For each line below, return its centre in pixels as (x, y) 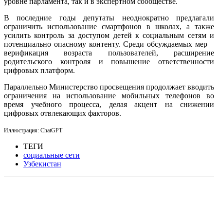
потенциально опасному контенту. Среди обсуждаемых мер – (109, 44)
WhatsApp (92, 210)
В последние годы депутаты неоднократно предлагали (109, 18)
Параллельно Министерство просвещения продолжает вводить (109, 87)
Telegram (148, 210)
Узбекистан (42, 163)
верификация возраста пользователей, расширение (109, 53)
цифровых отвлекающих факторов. (63, 113)
